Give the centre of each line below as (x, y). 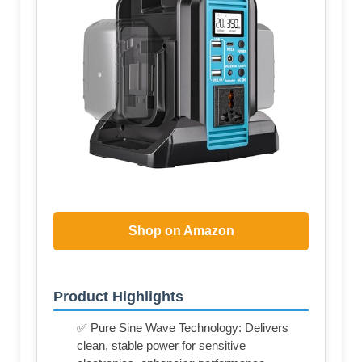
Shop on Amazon (181, 231)
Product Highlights (118, 297)
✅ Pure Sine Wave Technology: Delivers (183, 328)
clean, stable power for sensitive (161, 346)
